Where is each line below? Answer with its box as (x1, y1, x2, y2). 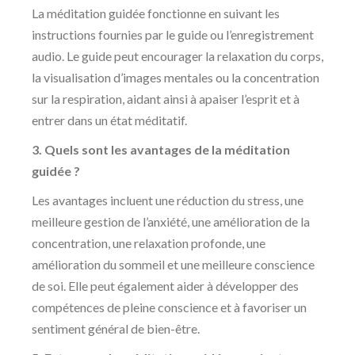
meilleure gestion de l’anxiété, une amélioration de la (32, 214, 310, 230)
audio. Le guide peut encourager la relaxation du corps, (32, 48, 323, 64)
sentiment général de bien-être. (32, 321, 200, 337)
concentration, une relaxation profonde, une (32, 235, 265, 251)
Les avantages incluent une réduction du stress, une (32, 193, 303, 208)
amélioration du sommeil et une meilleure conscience (32, 257, 315, 273)
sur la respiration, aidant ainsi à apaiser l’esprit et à (32, 91, 300, 107)
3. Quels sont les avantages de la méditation (32, 142, 290, 158)
